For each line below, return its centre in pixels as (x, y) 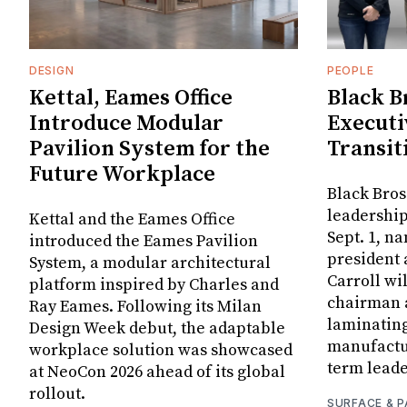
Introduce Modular (126, 123)
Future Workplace (122, 174)
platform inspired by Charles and (154, 284)
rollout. (57, 393)
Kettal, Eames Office (131, 98)
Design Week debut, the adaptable (157, 328)
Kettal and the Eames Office (132, 219)
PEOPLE (351, 70)
